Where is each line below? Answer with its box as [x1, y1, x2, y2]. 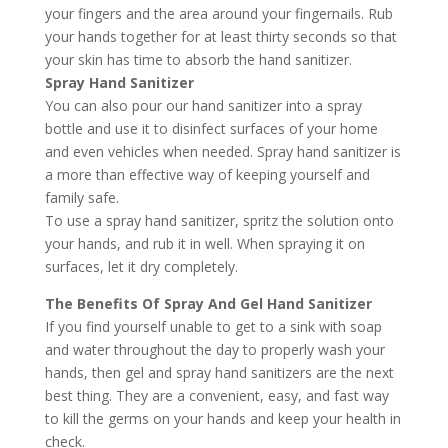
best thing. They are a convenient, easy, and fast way [44, 386, 389, 405]
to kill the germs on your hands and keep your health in [44, 409, 401, 428]
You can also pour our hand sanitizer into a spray [44, 96, 362, 115]
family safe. [44, 188, 119, 207]
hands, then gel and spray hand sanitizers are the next [44, 363, 394, 382]
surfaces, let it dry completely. [44, 257, 238, 276]
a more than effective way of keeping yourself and [44, 165, 370, 184]
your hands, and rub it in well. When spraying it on [44, 234, 365, 253]
